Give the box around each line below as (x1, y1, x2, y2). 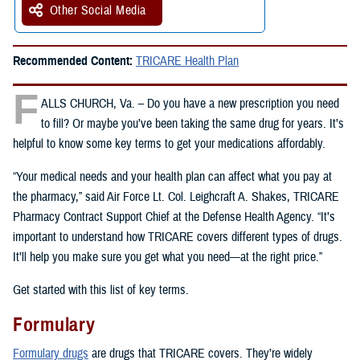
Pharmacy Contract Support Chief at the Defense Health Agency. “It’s (13, 209, 335, 226)
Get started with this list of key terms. (13, 282, 189, 299)
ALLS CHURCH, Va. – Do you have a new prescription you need (41, 96, 339, 112)
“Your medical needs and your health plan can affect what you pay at (13, 169, 332, 186)
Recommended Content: (13, 53, 136, 70)
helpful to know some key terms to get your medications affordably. (13, 136, 325, 153)
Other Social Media (50, 2, 146, 19)
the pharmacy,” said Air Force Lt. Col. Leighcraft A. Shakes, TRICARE (13, 189, 339, 206)
